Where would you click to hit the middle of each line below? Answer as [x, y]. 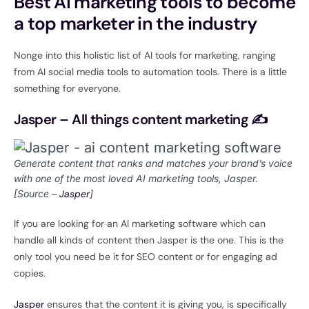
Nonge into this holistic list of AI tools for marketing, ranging [145, 56]
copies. [31, 273]
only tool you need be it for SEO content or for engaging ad [146, 257]
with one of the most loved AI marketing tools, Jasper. [136, 179]
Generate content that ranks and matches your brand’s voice [153, 163]
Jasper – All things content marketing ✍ [141, 120]
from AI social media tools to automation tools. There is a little [150, 72]
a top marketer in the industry [137, 24]
